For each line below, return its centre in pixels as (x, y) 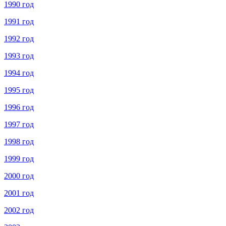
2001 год (19, 193)
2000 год (19, 176)
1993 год (19, 56)
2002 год (19, 210)
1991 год (19, 22)
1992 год (19, 39)
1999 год (19, 159)
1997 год (19, 125)
